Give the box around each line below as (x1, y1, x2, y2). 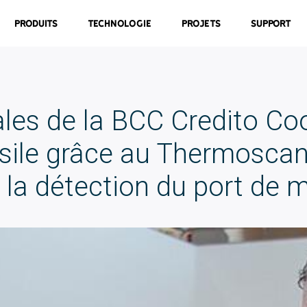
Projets (182, 18, 221, 29)
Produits (14, 18, 58, 29)
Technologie (88, 18, 152, 29)
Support (251, 18, 292, 29)
